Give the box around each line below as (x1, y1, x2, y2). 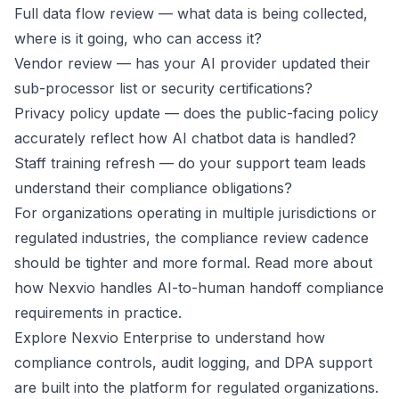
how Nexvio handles (14, 279, 157, 297)
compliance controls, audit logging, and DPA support (14, 354, 372, 371)
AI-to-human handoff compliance (157, 279, 384, 297)
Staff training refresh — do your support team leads (14, 154, 366, 172)
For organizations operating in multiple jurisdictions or (14, 204, 377, 222)
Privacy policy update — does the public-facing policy (14, 104, 379, 122)
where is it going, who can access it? (14, 29, 262, 47)
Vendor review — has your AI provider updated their (14, 54, 370, 72)
